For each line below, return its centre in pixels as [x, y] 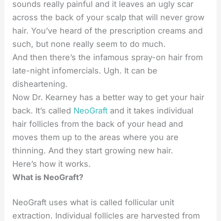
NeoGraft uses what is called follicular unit [93, 203]
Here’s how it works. [52, 164]
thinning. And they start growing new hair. [93, 150]
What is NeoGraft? [48, 177]
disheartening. [40, 84]
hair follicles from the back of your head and [98, 124]
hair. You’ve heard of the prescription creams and [108, 30]
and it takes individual [151, 110]
